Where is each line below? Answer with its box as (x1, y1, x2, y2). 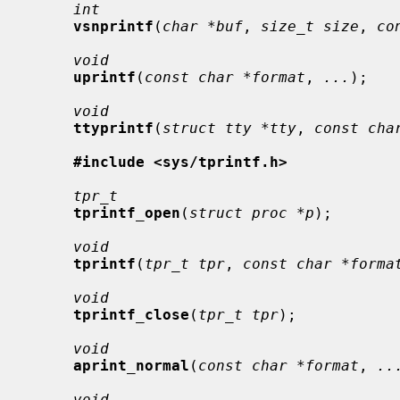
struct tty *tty (162, 119, 296, 137)
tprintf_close (73, 305, 189, 323)
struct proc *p (189, 204, 314, 221)
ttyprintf (73, 119, 154, 137)
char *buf (162, 17, 243, 35)
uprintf (73, 68, 136, 86)
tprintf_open (73, 204, 180, 221)
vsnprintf (73, 17, 154, 35)
